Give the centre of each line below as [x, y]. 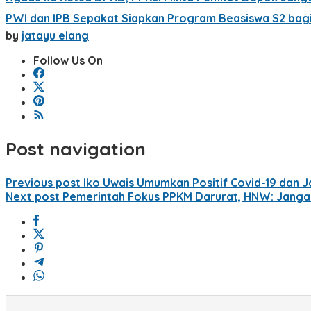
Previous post [43, 182]
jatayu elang [55, 35]
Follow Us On [68, 60]
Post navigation [76, 149]
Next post [33, 196]
